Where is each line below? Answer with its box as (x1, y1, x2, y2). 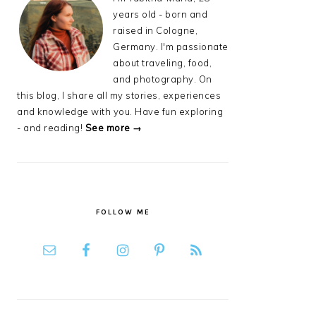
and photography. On (113, 73, 212, 85)
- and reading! (17, 122, 85, 133)
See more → (85, 122, 142, 133)
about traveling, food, (113, 57, 212, 68)
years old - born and (113, 8, 207, 20)
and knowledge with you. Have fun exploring (17, 106, 223, 117)
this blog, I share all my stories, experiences (17, 90, 221, 101)
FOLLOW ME (95, 208, 150, 217)
